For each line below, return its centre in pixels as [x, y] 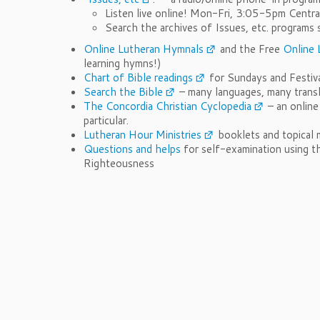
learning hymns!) [122, 63]
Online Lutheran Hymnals [144, 49]
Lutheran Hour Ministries [142, 135]
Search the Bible [123, 92]
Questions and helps [132, 149]
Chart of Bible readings [138, 77]
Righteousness [119, 163]
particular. [106, 120]
